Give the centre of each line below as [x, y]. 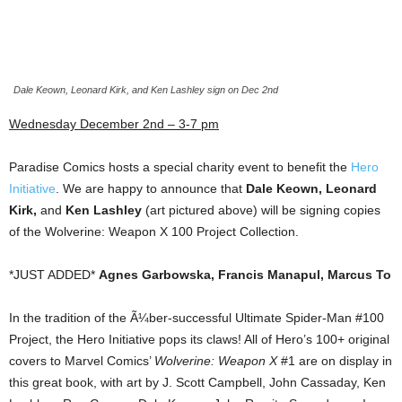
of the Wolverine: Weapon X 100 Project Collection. [154, 232]
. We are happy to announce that [151, 188]
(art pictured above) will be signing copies [261, 210]
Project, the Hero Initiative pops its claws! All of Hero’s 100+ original [199, 339]
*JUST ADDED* [54, 275]
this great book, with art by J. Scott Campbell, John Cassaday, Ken [197, 382]
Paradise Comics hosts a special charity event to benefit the [180, 167]
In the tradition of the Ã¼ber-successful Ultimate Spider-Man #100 [197, 318]
